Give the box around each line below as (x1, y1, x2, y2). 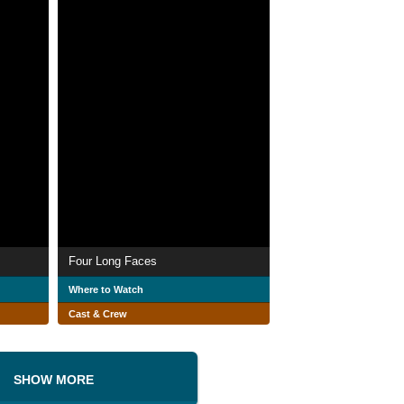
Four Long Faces (69, 253, 157, 268)
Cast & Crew (69, 308, 127, 319)
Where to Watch (69, 283, 143, 295)
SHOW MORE (13, 372, 94, 387)
